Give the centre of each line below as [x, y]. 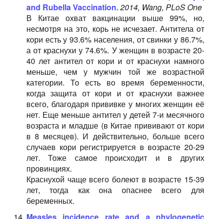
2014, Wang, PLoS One [161, 7]
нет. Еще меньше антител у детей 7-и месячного [115, 115]
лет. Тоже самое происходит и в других [115, 158]
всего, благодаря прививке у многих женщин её [115, 104]
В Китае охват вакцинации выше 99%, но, [115, 18]
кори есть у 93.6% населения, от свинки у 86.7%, [115, 39]
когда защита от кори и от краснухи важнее [115, 93]
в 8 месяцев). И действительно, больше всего [115, 136]
